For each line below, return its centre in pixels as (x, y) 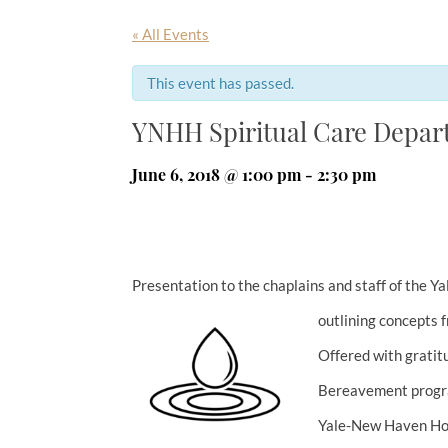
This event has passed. (220, 83)
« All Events (170, 34)
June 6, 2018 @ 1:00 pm (216, 175)
